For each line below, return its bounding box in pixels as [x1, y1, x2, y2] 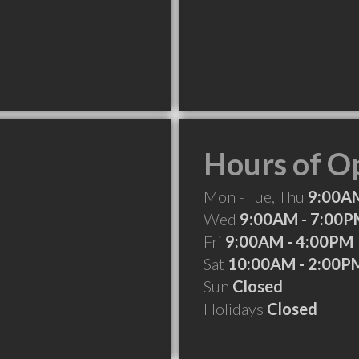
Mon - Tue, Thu [204, 187, 308, 206]
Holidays [204, 299, 267, 318]
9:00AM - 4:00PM [225, 232, 353, 251]
